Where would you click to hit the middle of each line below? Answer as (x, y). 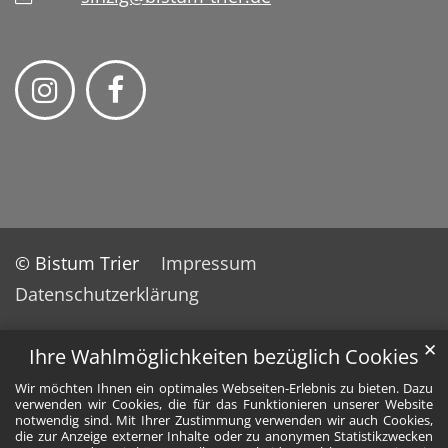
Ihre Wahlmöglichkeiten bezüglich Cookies (224, 357)
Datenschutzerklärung (107, 294)
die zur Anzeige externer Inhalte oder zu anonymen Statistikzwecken (224, 436)
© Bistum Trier (77, 263)
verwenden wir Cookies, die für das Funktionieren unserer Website (224, 404)
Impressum (209, 263)
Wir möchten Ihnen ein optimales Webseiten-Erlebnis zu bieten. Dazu (224, 388)
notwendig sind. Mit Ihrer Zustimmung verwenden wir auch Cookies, (224, 420)
